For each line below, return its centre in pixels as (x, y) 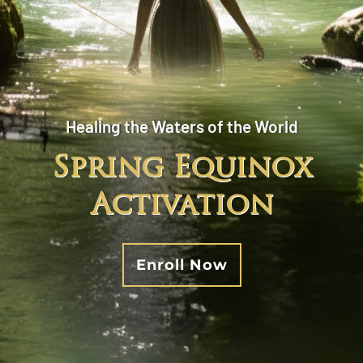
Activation (181, 203)
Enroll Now (181, 265)
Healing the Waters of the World (181, 126)
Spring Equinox (181, 166)
